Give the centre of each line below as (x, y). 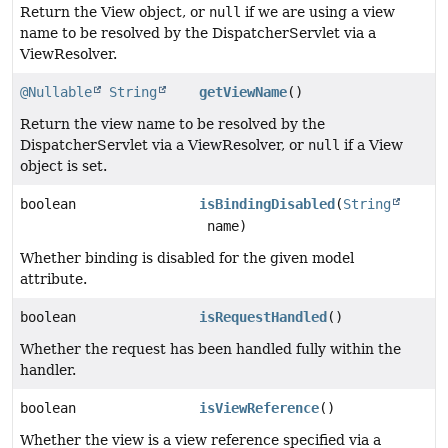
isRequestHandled (263, 316)
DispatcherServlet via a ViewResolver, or (164, 144)
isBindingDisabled (267, 203)
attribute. (53, 278)
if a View (371, 144)
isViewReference (259, 407)
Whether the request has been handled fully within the (210, 348)
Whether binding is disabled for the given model (187, 257)
